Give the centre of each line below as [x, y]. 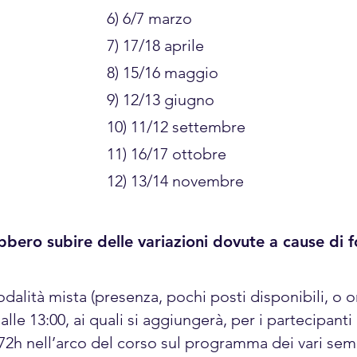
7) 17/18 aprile [155, 45]
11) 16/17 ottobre [167, 154]
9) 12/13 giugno [161, 100]
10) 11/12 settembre [176, 127]
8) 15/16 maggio [163, 73]
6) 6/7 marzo [149, 18]
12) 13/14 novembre [175, 181]
